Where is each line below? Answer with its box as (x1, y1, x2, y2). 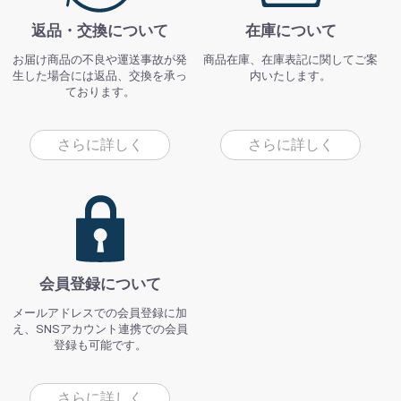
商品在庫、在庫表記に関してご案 (203, 53, 379, 67)
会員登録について (38, 275, 161, 294)
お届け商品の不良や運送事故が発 (13, 53, 188, 67)
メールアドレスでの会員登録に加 (13, 306, 188, 320)
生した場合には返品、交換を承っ (13, 69, 188, 83)
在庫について (244, 21, 337, 40)
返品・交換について (31, 21, 169, 40)
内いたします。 (250, 69, 332, 83)
